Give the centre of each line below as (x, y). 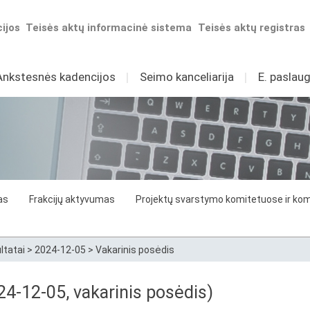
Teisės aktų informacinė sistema (109, 28)
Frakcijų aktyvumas (72, 199)
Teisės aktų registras (252, 28)
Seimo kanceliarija (186, 77)
